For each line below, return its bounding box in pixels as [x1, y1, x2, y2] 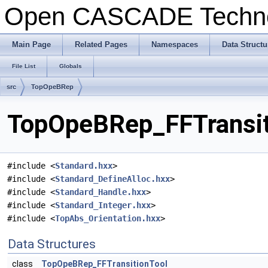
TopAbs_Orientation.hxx [55, 214, 160, 224]
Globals [59, 63, 82, 69]
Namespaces [151, 40, 198, 49]
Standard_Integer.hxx [55, 200, 151, 211]
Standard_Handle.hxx [55, 187, 146, 197]
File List [12, 63, 35, 69]
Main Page [12, 40, 51, 49]
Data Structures [8, 237, 96, 252]
